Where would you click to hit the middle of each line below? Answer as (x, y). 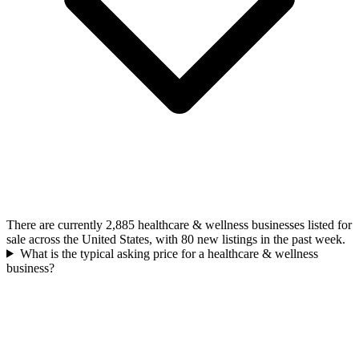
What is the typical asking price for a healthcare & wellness (169, 253)
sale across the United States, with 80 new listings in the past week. (176, 239)
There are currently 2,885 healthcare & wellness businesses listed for (179, 224)
